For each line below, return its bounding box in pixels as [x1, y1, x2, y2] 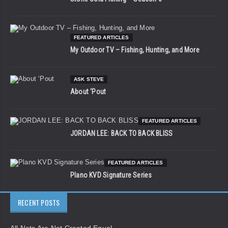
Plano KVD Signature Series [70, 171, 152, 180]
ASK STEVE [74, 76, 104, 82]
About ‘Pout [70, 88, 106, 96]
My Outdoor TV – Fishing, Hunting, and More [70, 46, 199, 54]
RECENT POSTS [18, 197, 60, 208]
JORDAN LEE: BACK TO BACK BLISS [70, 129, 173, 138]
